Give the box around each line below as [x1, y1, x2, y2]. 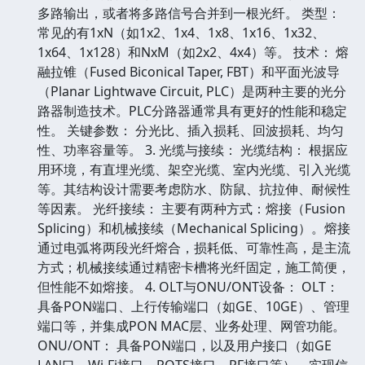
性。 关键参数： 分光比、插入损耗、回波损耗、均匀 [37, 121, 344, 139]
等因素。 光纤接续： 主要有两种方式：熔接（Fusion [37, 199, 345, 218]
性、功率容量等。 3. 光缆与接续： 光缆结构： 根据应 [37, 140, 348, 159]
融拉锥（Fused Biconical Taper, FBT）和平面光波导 [37, 62, 340, 81]
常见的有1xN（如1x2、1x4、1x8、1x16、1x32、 [37, 23, 325, 42]
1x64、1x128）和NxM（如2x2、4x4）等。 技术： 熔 [37, 42, 349, 61]
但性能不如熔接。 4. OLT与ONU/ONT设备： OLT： [37, 277, 339, 296]
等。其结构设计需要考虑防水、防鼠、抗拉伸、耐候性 [37, 179, 350, 198]
